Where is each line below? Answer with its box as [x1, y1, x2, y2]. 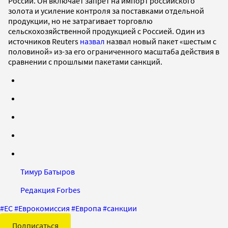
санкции [107, 203, 137, 213]
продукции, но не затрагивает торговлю [8, 15, 153, 26]
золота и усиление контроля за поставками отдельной [8, 5, 204, 16]
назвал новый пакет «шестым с [105, 36, 216, 46]
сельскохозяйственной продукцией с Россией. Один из [8, 25, 205, 36]
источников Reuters [8, 36, 80, 46]
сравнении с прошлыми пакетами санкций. [8, 56, 162, 67]
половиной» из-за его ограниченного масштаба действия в [8, 46, 219, 56]
